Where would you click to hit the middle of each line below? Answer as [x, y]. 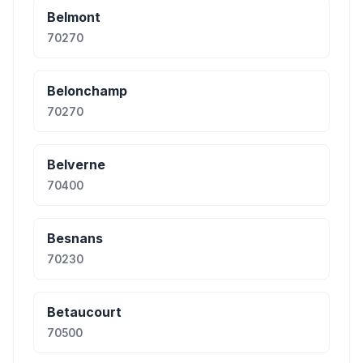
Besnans [75, 238]
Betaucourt [84, 312]
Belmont [74, 17]
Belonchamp [87, 91]
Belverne [76, 164]
